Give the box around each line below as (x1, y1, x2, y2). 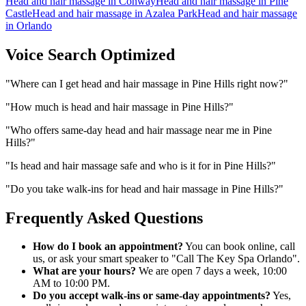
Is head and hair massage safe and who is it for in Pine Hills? (10, 159, 271, 171)
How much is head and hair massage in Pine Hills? (10, 100, 229, 113)
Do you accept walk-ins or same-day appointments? (33, 290, 270, 302)
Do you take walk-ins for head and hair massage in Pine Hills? (10, 182, 279, 195)
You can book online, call (183, 240, 295, 253)
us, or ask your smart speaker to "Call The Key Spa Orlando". (33, 253, 300, 265)
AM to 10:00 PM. (33, 277, 110, 290)
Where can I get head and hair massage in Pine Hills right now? (10, 77, 283, 89)
